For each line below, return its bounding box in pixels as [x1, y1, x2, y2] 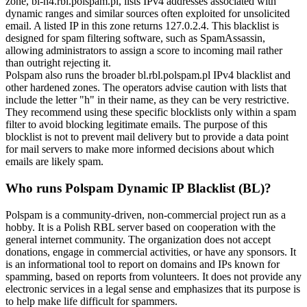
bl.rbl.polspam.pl [138, 69, 210, 82]
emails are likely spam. [5, 156, 103, 168]
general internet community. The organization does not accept [5, 233, 271, 245]
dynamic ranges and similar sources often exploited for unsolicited [5, 8, 290, 20]
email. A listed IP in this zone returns [5, 20, 165, 32]
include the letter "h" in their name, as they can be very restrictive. [5, 94, 289, 106]
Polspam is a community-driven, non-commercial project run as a [5, 208, 286, 221]
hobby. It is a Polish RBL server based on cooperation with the [5, 221, 275, 233]
